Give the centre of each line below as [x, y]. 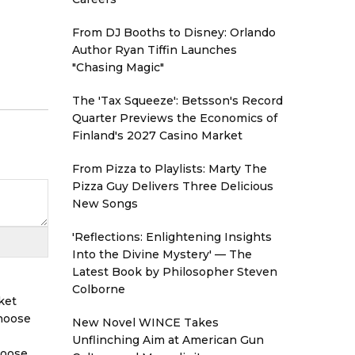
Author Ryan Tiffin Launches [155, 50]
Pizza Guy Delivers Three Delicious [173, 186]
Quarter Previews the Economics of [175, 118]
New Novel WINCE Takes [145, 323]
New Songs [105, 204]
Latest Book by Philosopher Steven [175, 272]
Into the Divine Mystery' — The [162, 254]
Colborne [99, 289]
